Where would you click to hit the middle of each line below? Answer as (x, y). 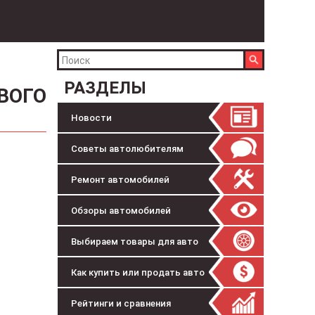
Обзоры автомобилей (121, 211)
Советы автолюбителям (127, 149)
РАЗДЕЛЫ (105, 88)
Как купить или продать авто (138, 272)
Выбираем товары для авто (135, 242)
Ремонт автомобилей (120, 180)
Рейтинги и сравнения (121, 303)
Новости (91, 118)
